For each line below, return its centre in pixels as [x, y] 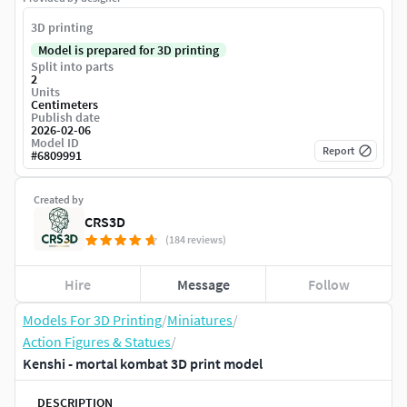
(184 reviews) [196, 240]
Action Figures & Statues [97, 342]
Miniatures [200, 320]
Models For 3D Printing [92, 320]
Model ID [55, 143]
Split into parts [72, 67]
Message [203, 284]
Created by [59, 200]
